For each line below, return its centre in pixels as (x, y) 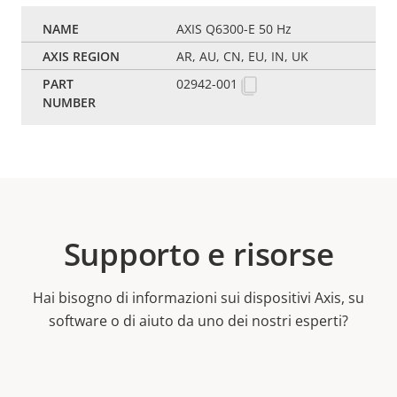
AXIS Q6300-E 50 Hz (234, 29)
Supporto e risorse (198, 254)
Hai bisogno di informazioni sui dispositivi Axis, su (198, 298)
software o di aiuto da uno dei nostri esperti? (198, 321)
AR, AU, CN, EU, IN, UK (243, 57)
